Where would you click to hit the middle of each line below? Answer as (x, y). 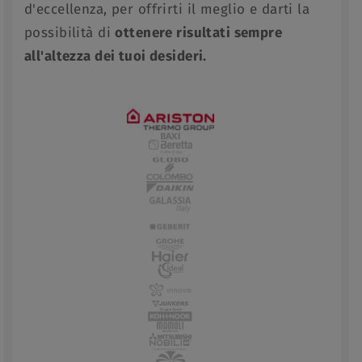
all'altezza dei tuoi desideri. (116, 56)
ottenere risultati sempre (199, 32)
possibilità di (70, 32)
